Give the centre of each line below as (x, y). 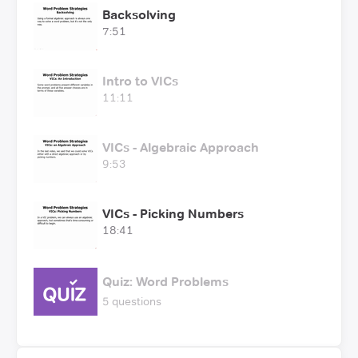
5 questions (132, 301)
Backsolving (139, 14)
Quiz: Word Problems (165, 281)
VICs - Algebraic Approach (181, 147)
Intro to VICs (140, 81)
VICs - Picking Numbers (173, 213)
